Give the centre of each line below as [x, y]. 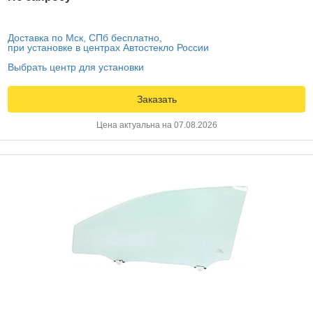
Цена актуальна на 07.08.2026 [156, 125]
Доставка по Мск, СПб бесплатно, [85, 37]
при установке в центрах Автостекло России [108, 47]
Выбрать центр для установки [76, 67]
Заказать [156, 99]
